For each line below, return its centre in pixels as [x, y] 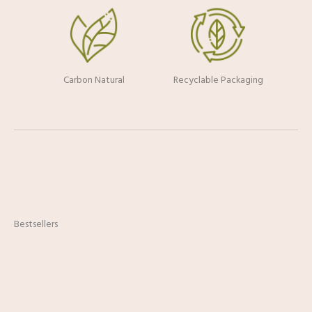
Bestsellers [36, 225]
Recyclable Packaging [218, 80]
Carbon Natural [94, 80]
